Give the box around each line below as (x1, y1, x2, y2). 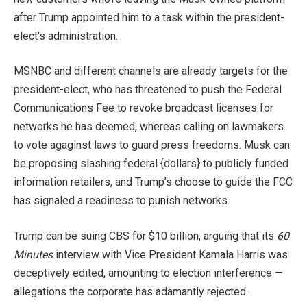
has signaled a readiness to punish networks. (14, 194, 230, 208)
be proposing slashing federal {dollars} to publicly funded (14, 157, 288, 171)
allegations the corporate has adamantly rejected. (14, 285, 248, 299)
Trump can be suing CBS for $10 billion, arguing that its (14, 230, 277, 243)
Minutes (14, 248, 56, 262)
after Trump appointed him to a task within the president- (14, 10, 284, 24)
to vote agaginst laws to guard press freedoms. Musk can (14, 138, 290, 152)
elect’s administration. (14, 29, 118, 42)
